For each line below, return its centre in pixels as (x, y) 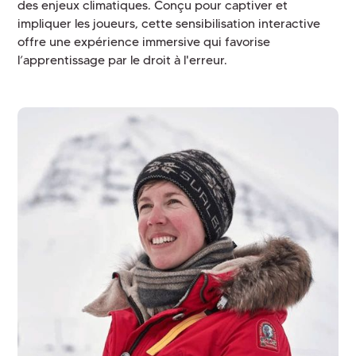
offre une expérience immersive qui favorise (144, 42)
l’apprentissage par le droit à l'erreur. (123, 60)
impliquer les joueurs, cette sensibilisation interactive (169, 24)
